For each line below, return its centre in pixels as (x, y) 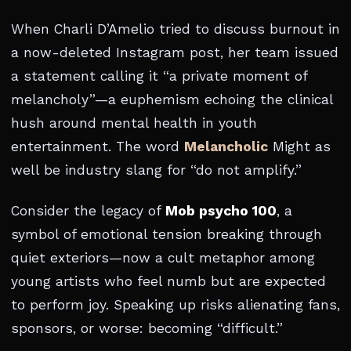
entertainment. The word (98, 147)
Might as (299, 147)
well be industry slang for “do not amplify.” (156, 170)
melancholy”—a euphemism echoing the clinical (172, 100)
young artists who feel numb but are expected (168, 281)
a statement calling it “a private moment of (159, 76)
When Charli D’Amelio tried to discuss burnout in (175, 29)
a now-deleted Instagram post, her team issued (175, 52)
